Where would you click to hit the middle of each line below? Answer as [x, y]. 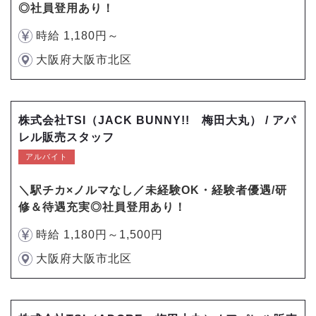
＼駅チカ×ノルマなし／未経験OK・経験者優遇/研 [153, 190]
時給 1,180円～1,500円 [99, 235]
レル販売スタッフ [66, 137]
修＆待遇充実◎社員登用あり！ [102, 207]
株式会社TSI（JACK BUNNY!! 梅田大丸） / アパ [157, 120]
